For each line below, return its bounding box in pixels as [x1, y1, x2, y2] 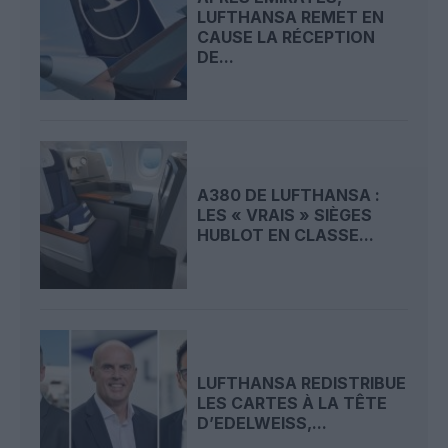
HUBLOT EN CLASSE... [197, 224, 375, 245]
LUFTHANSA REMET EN [197, 6, 385, 27]
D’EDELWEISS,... [197, 413, 328, 434]
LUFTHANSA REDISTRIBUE [197, 373, 407, 394]
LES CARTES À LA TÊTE [197, 393, 388, 414]
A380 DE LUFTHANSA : [197, 184, 381, 205]
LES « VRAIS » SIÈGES [197, 204, 373, 225]
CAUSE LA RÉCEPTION [197, 26, 376, 47]
